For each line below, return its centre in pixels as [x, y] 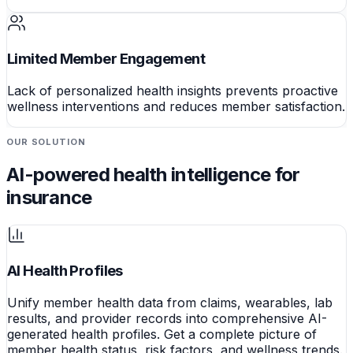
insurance [49, 197]
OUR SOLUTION [46, 141]
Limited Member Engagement [106, 59]
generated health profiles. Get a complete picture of [162, 334]
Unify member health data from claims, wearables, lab [170, 303]
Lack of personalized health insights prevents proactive [173, 90]
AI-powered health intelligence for [153, 174]
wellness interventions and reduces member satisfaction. [176, 106]
